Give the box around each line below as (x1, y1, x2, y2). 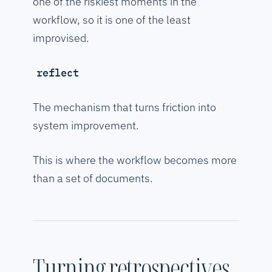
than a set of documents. (33, 171, 153, 186)
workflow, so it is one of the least (33, 13, 191, 27)
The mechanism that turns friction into (33, 100, 216, 115)
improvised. (33, 31, 89, 46)
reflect (36, 66, 79, 80)
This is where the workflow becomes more (33, 153, 237, 168)
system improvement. (33, 118, 139, 133)
